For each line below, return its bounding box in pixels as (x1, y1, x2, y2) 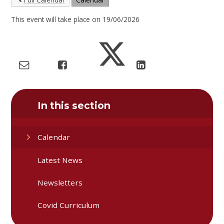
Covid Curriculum (37, 200, 100, 210)
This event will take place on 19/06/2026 (11, 14, 140, 24)
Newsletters (37, 177, 83, 187)
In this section (37, 99, 111, 111)
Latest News (37, 154, 83, 165)
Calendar (37, 132, 70, 142)
